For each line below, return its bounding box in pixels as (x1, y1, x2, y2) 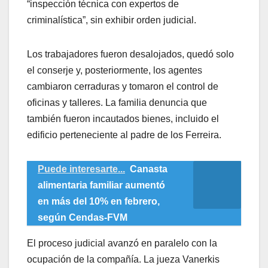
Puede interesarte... (38, 164, 125, 175)
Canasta (130, 164, 167, 175)
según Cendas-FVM (38, 212, 127, 223)
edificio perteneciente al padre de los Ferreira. (27, 130, 221, 141)
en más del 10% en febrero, (38, 196, 160, 207)
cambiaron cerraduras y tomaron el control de (27, 81, 218, 92)
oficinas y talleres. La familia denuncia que (27, 98, 207, 108)
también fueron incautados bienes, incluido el (27, 114, 219, 124)
